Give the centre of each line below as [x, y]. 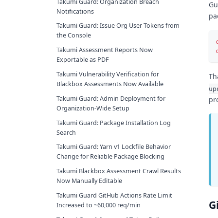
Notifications [75, 11]
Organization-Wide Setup [93, 108]
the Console [74, 36]
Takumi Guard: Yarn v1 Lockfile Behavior [114, 147]
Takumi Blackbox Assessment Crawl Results [119, 171]
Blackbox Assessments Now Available [110, 84]
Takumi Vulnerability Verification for [108, 74]
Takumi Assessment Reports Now [105, 50]
